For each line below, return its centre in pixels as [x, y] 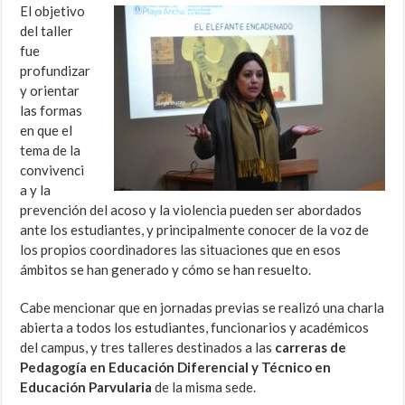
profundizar [56, 71]
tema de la [51, 151]
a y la [36, 190]
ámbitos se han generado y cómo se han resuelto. [166, 270]
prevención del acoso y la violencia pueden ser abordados [191, 210]
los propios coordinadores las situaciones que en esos [181, 250]
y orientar [50, 91]
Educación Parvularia [86, 387]
